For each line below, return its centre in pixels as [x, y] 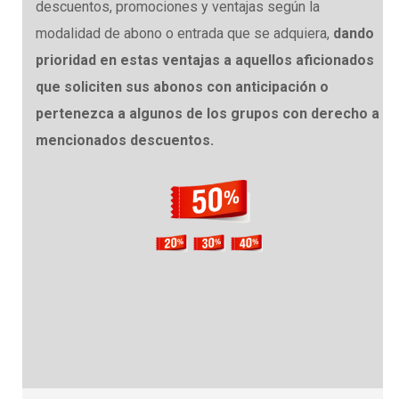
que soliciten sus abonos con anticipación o [182, 86]
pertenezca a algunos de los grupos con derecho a [208, 113]
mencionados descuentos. [125, 140]
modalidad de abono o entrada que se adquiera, [184, 33]
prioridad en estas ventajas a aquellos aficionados [205, 60]
